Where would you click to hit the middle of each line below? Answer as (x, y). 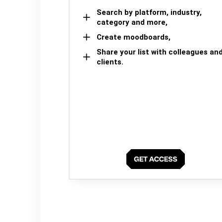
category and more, (132, 22)
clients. (110, 62)
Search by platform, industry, (149, 12)
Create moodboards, (134, 37)
